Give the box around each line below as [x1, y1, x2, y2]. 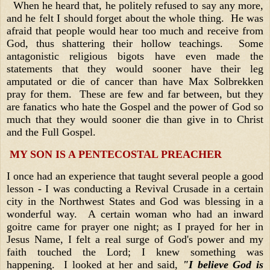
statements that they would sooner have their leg [7, 62, 263, 75]
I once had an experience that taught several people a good [7, 170, 263, 183]
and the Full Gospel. [7, 125, 96, 138]
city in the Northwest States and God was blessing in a [7, 195, 263, 208]
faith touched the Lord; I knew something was [7, 246, 263, 259]
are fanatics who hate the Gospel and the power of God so [7, 100, 263, 113]
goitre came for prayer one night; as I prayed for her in [7, 221, 263, 233]
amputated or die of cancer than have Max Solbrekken [7, 75, 263, 87]
